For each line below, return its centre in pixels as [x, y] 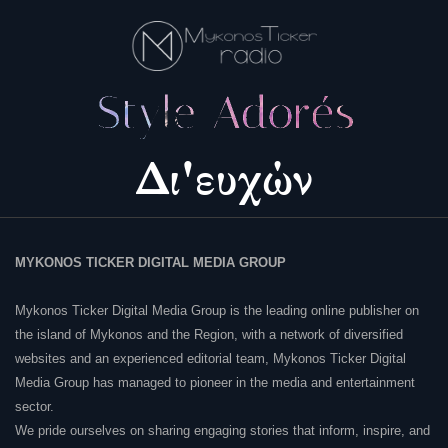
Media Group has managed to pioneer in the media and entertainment [215, 382]
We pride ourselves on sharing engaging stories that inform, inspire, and [222, 430]
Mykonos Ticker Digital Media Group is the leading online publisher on [217, 310]
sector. [34, 406]
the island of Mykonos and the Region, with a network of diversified [209, 334]
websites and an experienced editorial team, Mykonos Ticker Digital [210, 358]
